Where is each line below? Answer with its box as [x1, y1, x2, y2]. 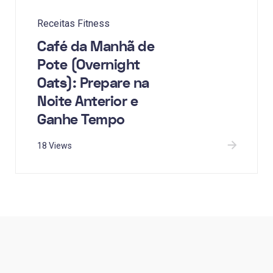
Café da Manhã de [37, 37, 154, 57]
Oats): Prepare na [37, 73, 149, 94]
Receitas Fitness [37, 18, 110, 30]
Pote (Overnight [37, 55, 140, 76]
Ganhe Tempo [37, 110, 125, 130]
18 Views [37, 141, 72, 151]
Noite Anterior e [37, 91, 138, 112]
